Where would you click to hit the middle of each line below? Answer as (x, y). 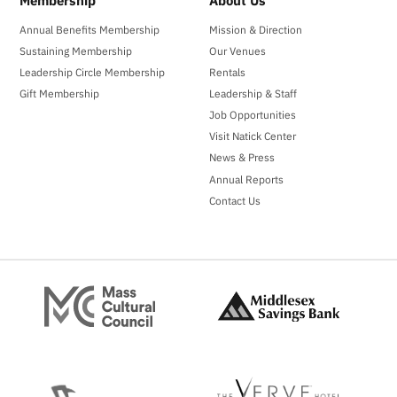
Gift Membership (60, 93)
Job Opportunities (253, 115)
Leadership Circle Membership (93, 71)
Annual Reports (247, 179)
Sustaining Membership (76, 50)
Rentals (228, 71)
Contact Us (235, 200)
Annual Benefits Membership (90, 29)
